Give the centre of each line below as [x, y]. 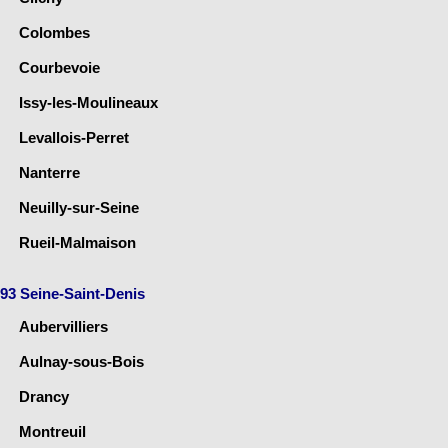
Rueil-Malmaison [77, 242]
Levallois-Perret [74, 137]
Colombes [54, 32]
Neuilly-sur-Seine [79, 207]
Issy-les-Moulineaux [88, 102]
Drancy [44, 396]
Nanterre [49, 172]
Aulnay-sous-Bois [81, 361]
